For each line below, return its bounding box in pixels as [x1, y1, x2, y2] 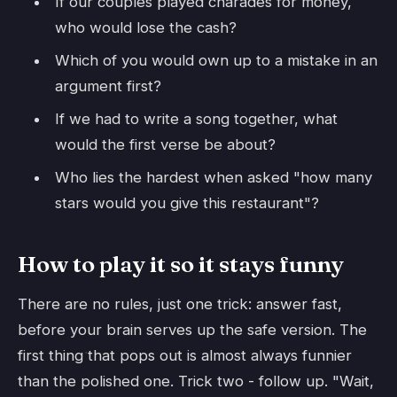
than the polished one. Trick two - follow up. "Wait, [18, 371, 374, 390]
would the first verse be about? [54, 136, 276, 154]
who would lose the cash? [54, 19, 237, 37]
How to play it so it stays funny [18, 249, 344, 278]
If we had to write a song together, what [54, 110, 338, 128]
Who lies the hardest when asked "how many [54, 168, 372, 187]
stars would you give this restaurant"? [54, 194, 319, 213]
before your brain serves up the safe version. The [18, 320, 367, 339]
